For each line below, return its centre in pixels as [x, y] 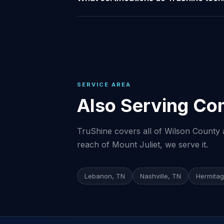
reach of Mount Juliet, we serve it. [142, 144]
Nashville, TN [160, 176]
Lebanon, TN [105, 176]
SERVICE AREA [104, 84]
